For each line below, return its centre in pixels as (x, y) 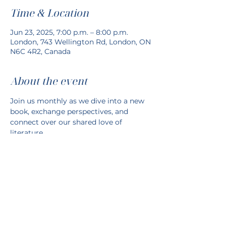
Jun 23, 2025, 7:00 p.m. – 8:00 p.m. (69, 32)
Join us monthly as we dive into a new (78, 101)
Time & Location (49, 13)
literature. (27, 133)
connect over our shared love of (67, 122)
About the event (49, 81)
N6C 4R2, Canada (40, 51)
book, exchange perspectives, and (70, 111)
